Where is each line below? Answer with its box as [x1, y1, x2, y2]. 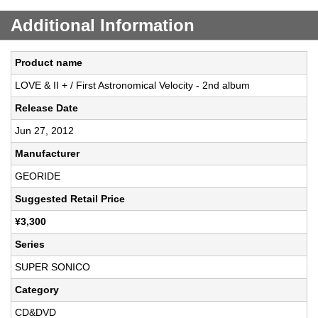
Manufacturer [15, 148, 79, 160]
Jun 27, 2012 [15, 125, 74, 137]
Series [15, 238, 45, 251]
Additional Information [11, 16, 194, 35]
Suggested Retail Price [15, 193, 125, 205]
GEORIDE [15, 170, 60, 182]
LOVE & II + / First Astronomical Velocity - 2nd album [15, 79, 250, 92]
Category [15, 284, 59, 296]
